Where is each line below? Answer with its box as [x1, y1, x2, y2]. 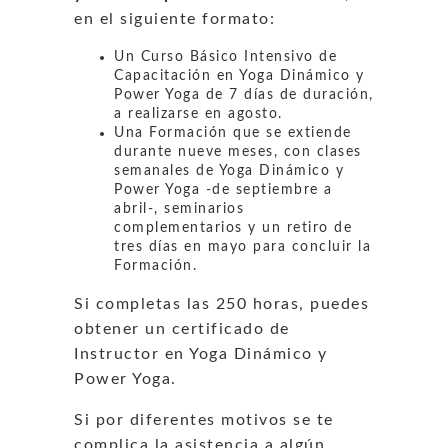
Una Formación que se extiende [114, 125, 352, 140]
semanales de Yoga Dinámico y [114, 163, 344, 178]
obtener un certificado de [74, 320, 290, 337]
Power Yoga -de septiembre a [114, 182, 333, 197]
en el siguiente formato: [74, 10, 275, 27]
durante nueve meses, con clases [114, 144, 362, 159]
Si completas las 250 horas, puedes [74, 295, 369, 312]
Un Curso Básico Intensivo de [114, 49, 337, 64]
